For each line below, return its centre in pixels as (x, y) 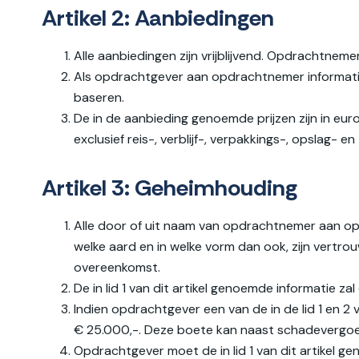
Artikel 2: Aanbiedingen (158, 18)
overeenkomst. (117, 267)
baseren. (99, 97)
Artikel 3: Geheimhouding (169, 188)
